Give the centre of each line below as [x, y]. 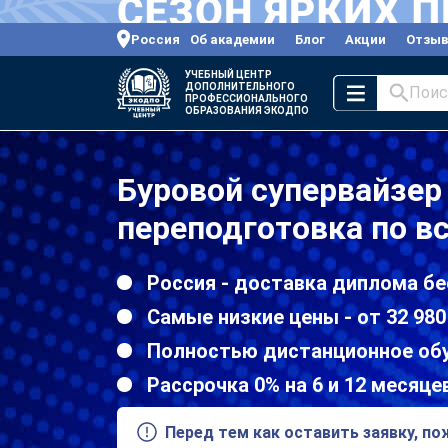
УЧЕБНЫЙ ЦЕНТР [228, 74]
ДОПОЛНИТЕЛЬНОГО [240, 86]
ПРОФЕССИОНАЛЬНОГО [246, 98]
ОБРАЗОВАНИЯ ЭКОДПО [247, 110]
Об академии [232, 39]
